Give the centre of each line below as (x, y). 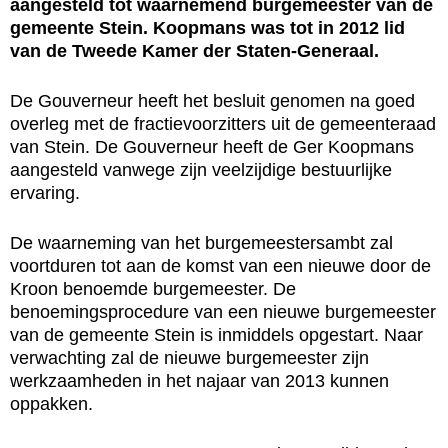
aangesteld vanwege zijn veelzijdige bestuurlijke (201, 170)
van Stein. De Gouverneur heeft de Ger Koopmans (212, 147)
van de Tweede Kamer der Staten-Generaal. (194, 51)
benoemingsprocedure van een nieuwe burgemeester (223, 312)
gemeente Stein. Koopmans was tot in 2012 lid (207, 28)
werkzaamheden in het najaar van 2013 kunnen (199, 381)
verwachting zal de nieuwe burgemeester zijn (189, 358)
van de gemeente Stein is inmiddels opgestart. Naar (216, 335)
